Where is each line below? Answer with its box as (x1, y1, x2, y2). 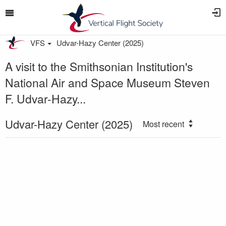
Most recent (143, 118, 184, 130)
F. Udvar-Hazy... (5, 90, 86, 106)
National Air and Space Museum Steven (5, 74, 210, 90)
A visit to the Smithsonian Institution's (5, 58, 193, 74)
